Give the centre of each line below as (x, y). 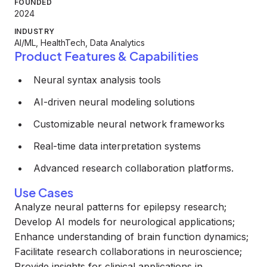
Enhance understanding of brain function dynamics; (131, 237)
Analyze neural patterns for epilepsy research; (120, 207)
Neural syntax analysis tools (97, 80)
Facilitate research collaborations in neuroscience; (128, 252)
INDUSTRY (35, 31)
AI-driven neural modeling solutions (114, 102)
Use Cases (44, 192)
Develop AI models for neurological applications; (125, 222)
